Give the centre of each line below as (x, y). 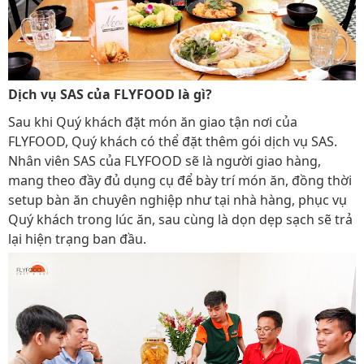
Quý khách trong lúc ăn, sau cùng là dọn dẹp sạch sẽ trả (180, 219)
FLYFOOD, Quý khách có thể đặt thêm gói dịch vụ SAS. (173, 141)
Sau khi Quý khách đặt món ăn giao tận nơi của (153, 121)
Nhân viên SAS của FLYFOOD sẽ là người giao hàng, (165, 160)
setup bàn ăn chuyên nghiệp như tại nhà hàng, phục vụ (178, 199)
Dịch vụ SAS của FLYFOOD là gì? (110, 94)
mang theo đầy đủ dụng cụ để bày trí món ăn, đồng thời (180, 180)
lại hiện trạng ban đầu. (77, 238)
